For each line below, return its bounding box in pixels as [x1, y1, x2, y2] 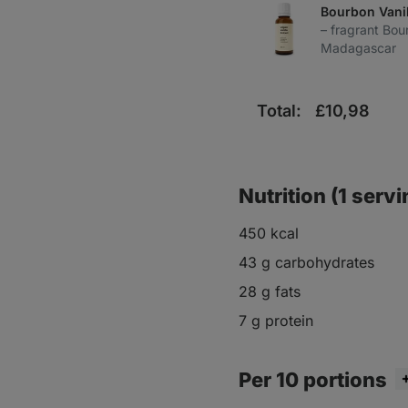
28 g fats [239, 282, 301, 301]
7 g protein [239, 311, 313, 330]
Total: [257, 101, 301, 120]
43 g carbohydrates [239, 253, 374, 271]
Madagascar [321, 40, 396, 56]
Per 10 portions [239, 368, 392, 392]
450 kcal [239, 224, 299, 242]
